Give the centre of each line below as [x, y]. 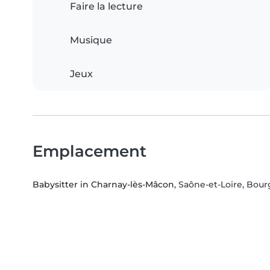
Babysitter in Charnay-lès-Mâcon [103, 185]
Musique [91, 40]
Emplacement [89, 151]
